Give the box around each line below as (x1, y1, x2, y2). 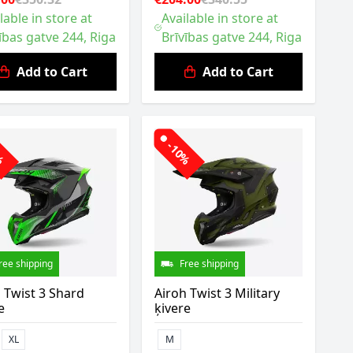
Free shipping (180, 257, 239, 270)
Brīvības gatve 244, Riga (161, 28, 302, 46)
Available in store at (161, 9, 278, 27)
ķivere (154, 299, 191, 317)
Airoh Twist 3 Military (154, 284, 280, 302)
